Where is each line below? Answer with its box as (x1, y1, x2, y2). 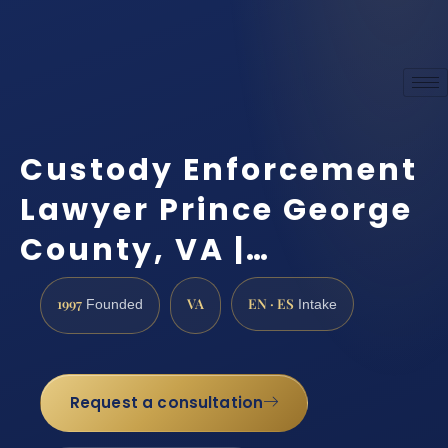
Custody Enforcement (20, 148, 418, 191)
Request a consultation (69, 392, 264, 414)
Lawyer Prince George (20, 188, 413, 231)
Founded (82, 296, 143, 312)
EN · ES (248, 293, 294, 312)
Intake (294, 296, 337, 312)
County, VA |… (20, 228, 271, 271)
